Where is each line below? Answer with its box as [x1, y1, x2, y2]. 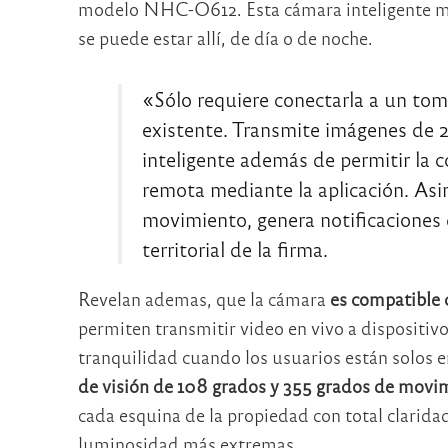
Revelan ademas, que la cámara [77, 286, 330, 310]
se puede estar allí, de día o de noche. [77, 26, 373, 50]
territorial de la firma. [141, 234, 328, 262]
